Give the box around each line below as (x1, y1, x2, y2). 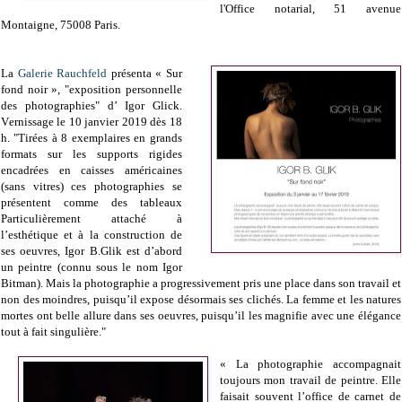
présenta (107, 66, 156, 81)
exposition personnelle (69, 83, 182, 97)
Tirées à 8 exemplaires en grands (18, 131, 182, 145)
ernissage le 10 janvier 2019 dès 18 (9, 115, 182, 129)
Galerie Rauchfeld (17, 66, 108, 81)
